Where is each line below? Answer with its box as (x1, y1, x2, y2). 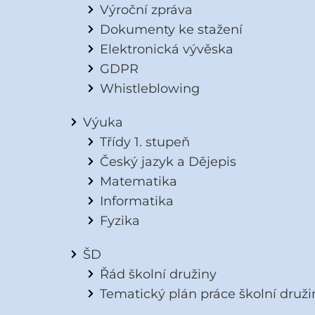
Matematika (99, 174, 177, 189)
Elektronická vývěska (99, 41, 233, 57)
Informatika (99, 193, 174, 209)
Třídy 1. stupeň (99, 134, 190, 150)
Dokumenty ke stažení (99, 22, 243, 37)
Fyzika (99, 213, 140, 229)
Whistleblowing (99, 81, 200, 96)
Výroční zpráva (99, 2, 193, 18)
